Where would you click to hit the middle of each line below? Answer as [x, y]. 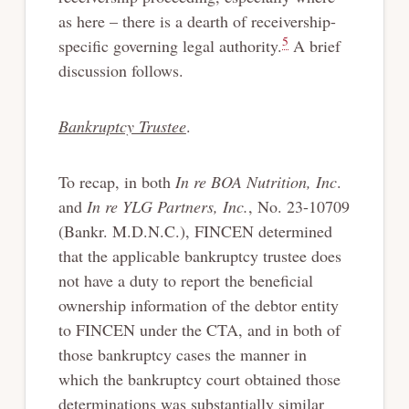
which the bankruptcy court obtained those [199, 378]
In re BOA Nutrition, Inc [256, 181]
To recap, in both [116, 181]
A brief [314, 45]
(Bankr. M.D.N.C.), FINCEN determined [195, 231]
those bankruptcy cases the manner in [182, 354]
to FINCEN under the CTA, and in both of [199, 329]
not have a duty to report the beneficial [185, 280]
